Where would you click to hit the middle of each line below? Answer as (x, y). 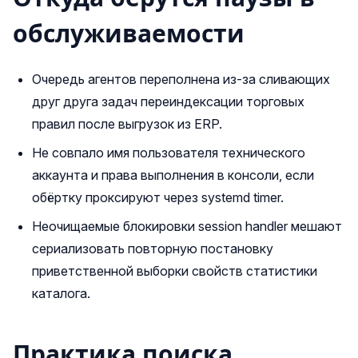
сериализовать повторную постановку (153, 249)
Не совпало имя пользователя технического (169, 153)
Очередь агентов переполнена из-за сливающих (181, 79)
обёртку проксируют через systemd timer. (158, 197)
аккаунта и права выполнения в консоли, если (173, 175)
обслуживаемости (129, 34)
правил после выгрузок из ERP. (127, 124)
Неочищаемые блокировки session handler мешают (187, 226)
